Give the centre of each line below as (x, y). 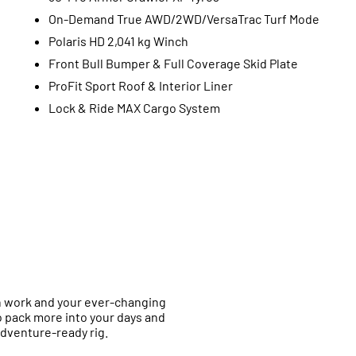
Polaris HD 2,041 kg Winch (118, 41)
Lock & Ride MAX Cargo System (134, 107)
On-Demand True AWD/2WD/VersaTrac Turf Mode (184, 18)
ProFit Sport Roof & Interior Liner (140, 85)
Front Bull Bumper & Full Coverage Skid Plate (173, 63)
